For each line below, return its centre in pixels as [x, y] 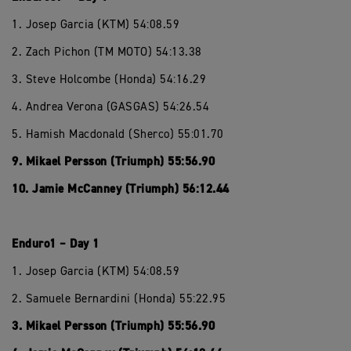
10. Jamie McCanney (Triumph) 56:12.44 [121, 189]
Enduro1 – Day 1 [56, 244]
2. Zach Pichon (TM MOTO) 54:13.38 [107, 52]
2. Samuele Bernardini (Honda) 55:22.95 [119, 299]
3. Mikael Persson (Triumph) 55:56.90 [113, 326]
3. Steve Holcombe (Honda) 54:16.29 [109, 80]
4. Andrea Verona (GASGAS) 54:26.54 [110, 107]
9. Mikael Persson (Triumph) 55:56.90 [113, 162]
